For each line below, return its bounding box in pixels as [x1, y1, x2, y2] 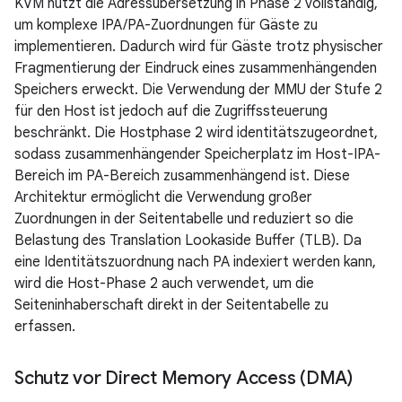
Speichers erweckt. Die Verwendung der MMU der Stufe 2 [14, 80, 382, 99]
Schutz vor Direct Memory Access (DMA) [14, 366, 353, 389]
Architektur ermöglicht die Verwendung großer [14, 188, 312, 206]
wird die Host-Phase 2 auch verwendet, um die [14, 274, 314, 293]
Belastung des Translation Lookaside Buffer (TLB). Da [14, 231, 362, 249]
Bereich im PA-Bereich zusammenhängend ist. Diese [14, 166, 350, 185]
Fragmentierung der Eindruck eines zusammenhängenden [14, 58, 377, 77]
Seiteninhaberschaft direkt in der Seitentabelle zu [14, 295, 328, 314]
